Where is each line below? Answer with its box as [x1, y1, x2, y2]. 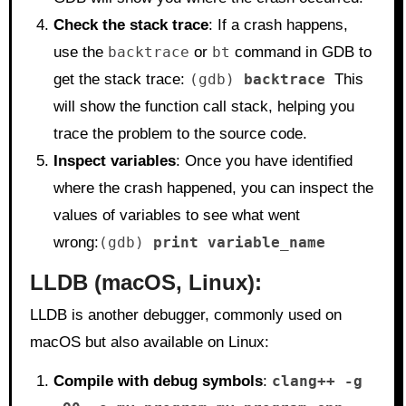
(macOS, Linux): [87, 269, 262, 295]
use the [53, 43, 108, 61]
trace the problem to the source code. [53, 124, 307, 142]
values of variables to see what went [53, 206, 300, 224]
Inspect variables [53, 151, 176, 169]
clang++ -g [271, 372, 362, 390]
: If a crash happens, [208, 15, 348, 34]
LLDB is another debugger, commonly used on [29, 306, 342, 324]
